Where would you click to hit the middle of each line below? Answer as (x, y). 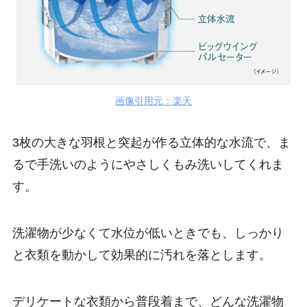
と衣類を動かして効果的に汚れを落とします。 (142, 255)
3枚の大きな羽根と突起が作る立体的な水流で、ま (151, 143)
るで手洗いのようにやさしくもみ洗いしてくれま (148, 165)
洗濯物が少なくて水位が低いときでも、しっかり (148, 233)
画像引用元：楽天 (153, 100)
